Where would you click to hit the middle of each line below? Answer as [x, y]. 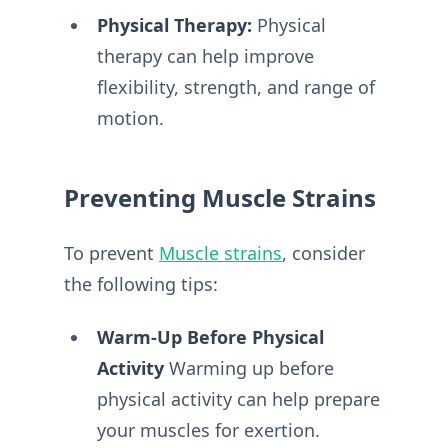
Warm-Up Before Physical [210, 337]
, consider [323, 252]
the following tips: [141, 283]
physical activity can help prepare [238, 399]
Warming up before [248, 368]
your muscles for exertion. [208, 430]
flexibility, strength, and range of [235, 86]
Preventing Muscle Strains [220, 197]
